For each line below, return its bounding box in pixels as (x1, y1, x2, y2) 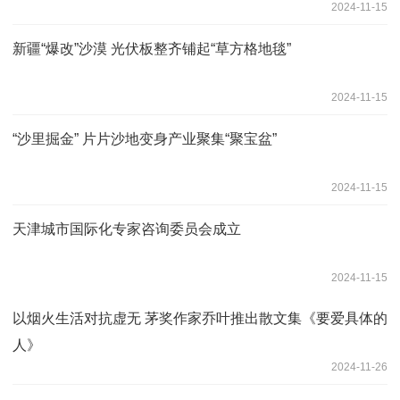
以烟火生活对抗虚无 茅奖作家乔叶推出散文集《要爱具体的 (12, 310, 387, 326)
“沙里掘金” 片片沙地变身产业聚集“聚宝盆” (12, 130, 277, 146)
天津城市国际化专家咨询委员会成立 (12, 221, 241, 237)
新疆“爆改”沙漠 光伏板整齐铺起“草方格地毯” (12, 40, 291, 56)
